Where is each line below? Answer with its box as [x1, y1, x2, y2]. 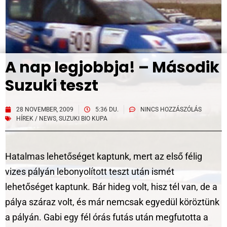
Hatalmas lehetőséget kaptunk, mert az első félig [5, 151, 202, 162]
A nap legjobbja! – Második [5, 57, 219, 78]
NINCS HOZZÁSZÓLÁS [140, 106, 202, 113]
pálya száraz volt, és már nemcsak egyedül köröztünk [5, 197, 219, 207]
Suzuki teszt [5, 75, 98, 96]
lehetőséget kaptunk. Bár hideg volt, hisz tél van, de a [5, 181, 217, 192]
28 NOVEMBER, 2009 [16, 106, 73, 113]
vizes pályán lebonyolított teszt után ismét [5, 166, 174, 177]
